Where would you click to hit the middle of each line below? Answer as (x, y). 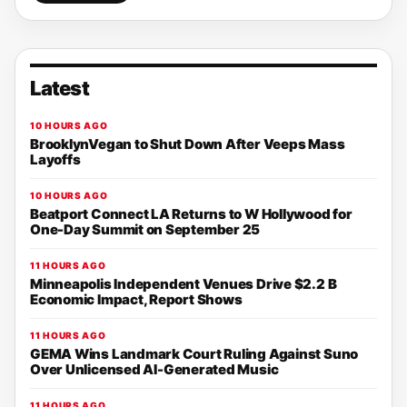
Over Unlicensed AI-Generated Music (154, 369)
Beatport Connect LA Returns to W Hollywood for (191, 214)
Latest (60, 88)
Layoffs (55, 159)
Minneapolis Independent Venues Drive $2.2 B (184, 284)
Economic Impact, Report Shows (136, 299)
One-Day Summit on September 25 (145, 229)
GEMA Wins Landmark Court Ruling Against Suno (194, 354)
